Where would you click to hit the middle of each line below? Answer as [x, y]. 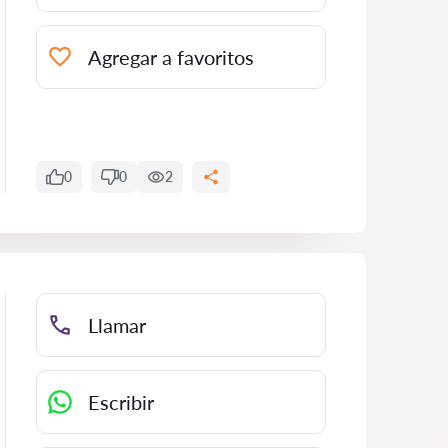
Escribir [121, 402]
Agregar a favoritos [171, 57]
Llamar [117, 325]
